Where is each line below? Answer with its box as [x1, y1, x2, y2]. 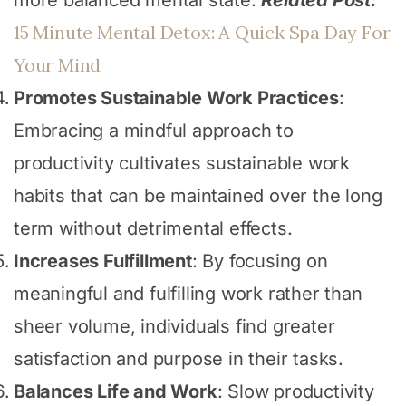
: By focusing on [191, 249, 328, 272]
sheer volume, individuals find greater [14, 314, 335, 337]
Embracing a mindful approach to [14, 119, 294, 141]
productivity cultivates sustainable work [14, 151, 350, 174]
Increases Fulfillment [14, 249, 192, 272]
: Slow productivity [217, 380, 374, 402]
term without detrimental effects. [14, 217, 293, 239]
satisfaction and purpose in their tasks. [14, 347, 343, 370]
